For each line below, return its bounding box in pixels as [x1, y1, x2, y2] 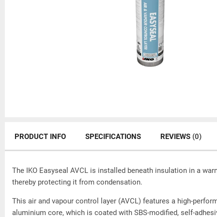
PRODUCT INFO [15, 132, 66, 141]
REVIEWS [160, 132, 192, 141]
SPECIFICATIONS [85, 132, 141, 141]
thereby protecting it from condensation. [12, 177, 144, 186]
